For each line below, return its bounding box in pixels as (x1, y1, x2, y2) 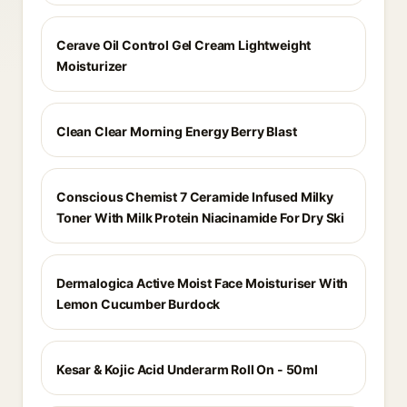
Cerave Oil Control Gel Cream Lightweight (56, 37, 312, 53)
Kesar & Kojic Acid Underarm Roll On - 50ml (56, 362, 318, 377)
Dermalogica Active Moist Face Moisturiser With (56, 275, 349, 291)
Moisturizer (56, 58, 128, 74)
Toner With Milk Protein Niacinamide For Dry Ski (56, 210, 345, 225)
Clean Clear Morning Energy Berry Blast (56, 124, 297, 139)
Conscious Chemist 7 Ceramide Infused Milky (56, 189, 333, 204)
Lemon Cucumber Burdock (56, 296, 221, 312)
